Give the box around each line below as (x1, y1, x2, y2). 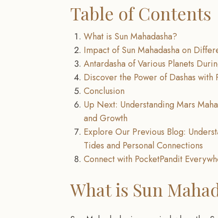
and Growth (84, 112, 127, 125)
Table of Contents (70, 1, 211, 25)
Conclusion (84, 85, 125, 98)
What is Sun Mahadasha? (84, 30, 177, 43)
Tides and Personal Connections (84, 139, 203, 152)
